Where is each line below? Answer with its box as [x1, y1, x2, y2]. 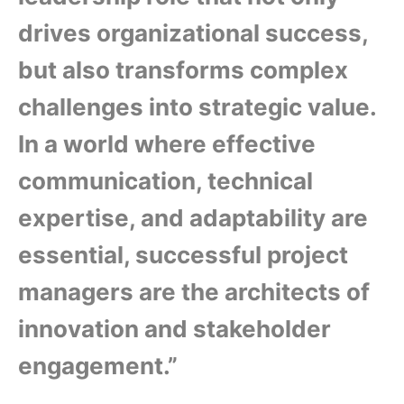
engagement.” [18, 352, 178, 380]
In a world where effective [18, 130, 316, 158]
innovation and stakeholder [18, 315, 331, 343]
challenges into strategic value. [18, 93, 376, 121]
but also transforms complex [18, 56, 348, 84]
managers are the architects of [18, 278, 370, 306]
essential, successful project [18, 241, 348, 269]
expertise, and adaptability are [18, 204, 368, 232]
